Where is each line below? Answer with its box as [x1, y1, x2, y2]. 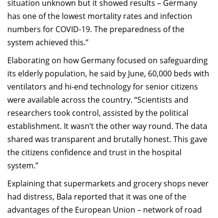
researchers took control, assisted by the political [7, 108, 188, 118]
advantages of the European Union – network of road [7, 204, 202, 215]
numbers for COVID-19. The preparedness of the [7, 24, 184, 35]
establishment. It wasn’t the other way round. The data [7, 121, 207, 131]
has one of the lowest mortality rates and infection [7, 11, 192, 21]
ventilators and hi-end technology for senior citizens [7, 81, 198, 92]
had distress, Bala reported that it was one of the [7, 191, 186, 202]
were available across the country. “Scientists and [7, 94, 188, 105]
